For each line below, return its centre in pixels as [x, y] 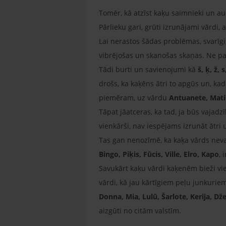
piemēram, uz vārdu [134, 97]
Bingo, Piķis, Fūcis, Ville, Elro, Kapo [159, 154]
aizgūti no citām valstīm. [141, 210]
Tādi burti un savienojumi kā [148, 69]
